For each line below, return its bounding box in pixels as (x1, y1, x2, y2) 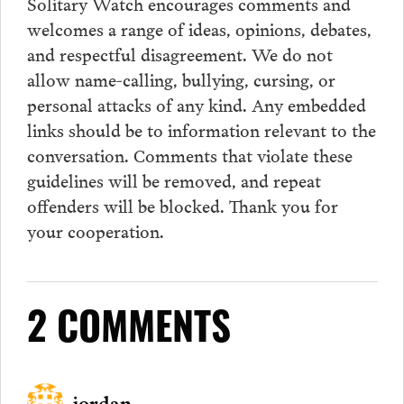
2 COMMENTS (26, 312, 231, 352)
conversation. (26, 140, 133, 168)
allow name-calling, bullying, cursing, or (26, 64, 335, 92)
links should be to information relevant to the (26, 115, 376, 142)
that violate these (216, 140, 353, 168)
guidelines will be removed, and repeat (26, 165, 321, 193)
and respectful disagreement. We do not (26, 39, 333, 67)
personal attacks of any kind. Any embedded (26, 89, 366, 117)
